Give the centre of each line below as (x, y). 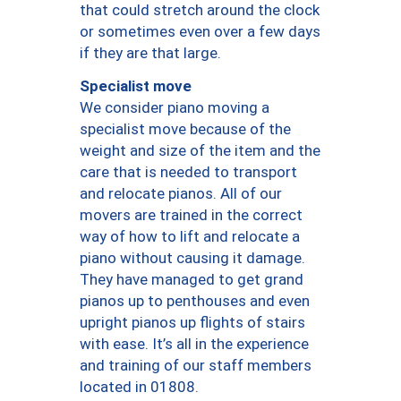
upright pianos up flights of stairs (192, 323)
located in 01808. (139, 387)
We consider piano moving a (175, 108)
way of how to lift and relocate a (190, 237)
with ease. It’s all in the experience (194, 344)
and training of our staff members (196, 366)
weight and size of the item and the (200, 151)
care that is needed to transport (188, 172)
